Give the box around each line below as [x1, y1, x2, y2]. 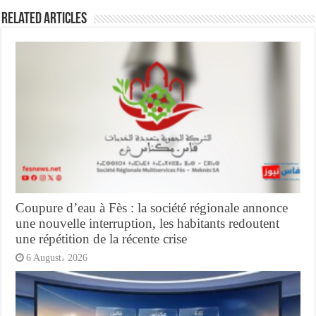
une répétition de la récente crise [16, 231, 188, 247]
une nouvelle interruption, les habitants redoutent [16, 216, 280, 231]
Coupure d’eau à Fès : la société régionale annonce [16, 200, 288, 216]
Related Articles [1, 11, 87, 28]
